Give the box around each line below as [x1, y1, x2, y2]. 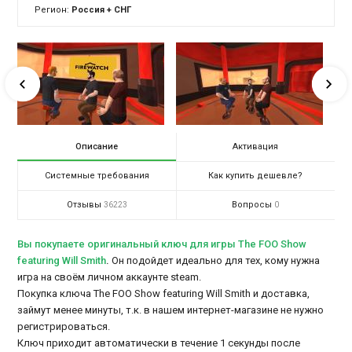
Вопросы [232, 200, 273, 211]
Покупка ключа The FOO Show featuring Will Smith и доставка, [17, 288, 310, 300]
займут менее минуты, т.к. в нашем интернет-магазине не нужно [17, 304, 324, 317]
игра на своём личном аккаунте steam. [17, 271, 202, 284]
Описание [75, 141, 119, 152]
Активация [233, 141, 279, 152]
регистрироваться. [17, 321, 111, 333]
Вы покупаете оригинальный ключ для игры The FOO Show [17, 238, 307, 251]
